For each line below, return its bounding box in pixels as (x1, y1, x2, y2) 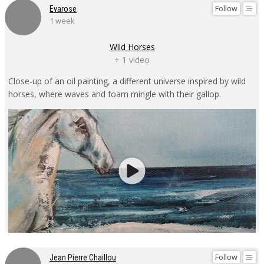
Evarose (49, 4, 77, 14)
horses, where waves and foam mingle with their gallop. (8, 88, 221, 100)
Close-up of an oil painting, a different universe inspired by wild (8, 75, 246, 87)
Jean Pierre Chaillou (49, 252, 116, 262)
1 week (49, 15, 74, 26)
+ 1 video (114, 54, 150, 65)
